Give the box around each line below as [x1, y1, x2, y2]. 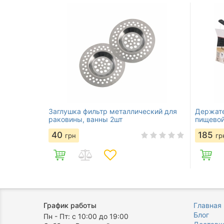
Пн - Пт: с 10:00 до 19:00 [43, 212, 128, 220]
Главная [193, 201, 221, 209]
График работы [43, 201, 96, 209]
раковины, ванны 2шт [48, 114, 122, 123]
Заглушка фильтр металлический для [48, 106, 177, 115]
